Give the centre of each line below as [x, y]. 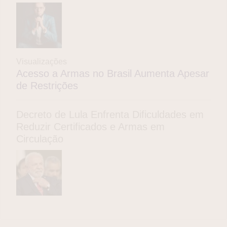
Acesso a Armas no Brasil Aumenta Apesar [113, 73]
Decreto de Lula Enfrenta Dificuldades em [110, 114]
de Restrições [47, 85]
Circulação [40, 139]
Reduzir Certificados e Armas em [90, 126]
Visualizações [42, 61]
